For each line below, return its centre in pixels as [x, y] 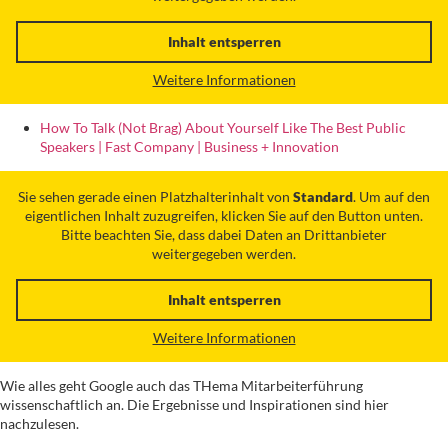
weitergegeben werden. [224, 253]
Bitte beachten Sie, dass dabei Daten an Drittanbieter [224, 234]
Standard [323, 196]
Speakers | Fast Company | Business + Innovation [189, 147]
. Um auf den [391, 196]
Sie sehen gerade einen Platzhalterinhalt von [155, 196]
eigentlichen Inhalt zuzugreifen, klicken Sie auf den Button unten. [224, 215]
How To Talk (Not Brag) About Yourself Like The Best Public [223, 128]
